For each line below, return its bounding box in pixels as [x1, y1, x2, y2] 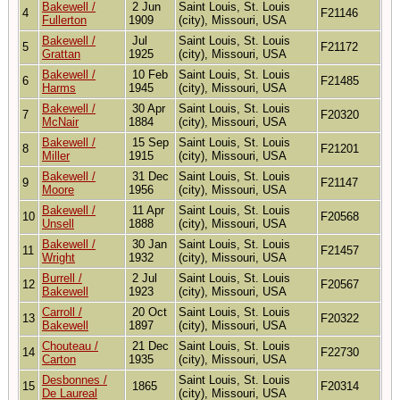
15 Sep [129, 135, 169, 149]
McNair [42, 114, 79, 129]
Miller [42, 148, 70, 162]
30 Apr [129, 101, 165, 115]
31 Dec [129, 169, 169, 183]
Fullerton [42, 12, 87, 27]
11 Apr [129, 203, 164, 217]
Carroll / [42, 304, 82, 319]
